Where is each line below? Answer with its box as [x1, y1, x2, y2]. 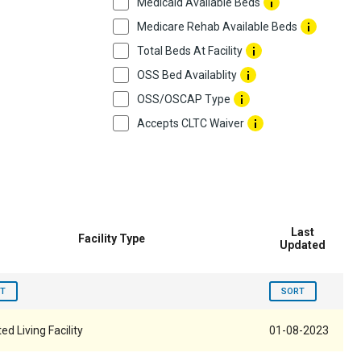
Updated [279, 239, 326, 251]
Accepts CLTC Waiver [137, 117, 244, 130]
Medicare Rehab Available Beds [137, 20, 297, 33]
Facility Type [78, 232, 145, 245]
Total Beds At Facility [137, 44, 243, 57]
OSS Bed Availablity [137, 68, 237, 81]
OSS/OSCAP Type [137, 93, 230, 106]
